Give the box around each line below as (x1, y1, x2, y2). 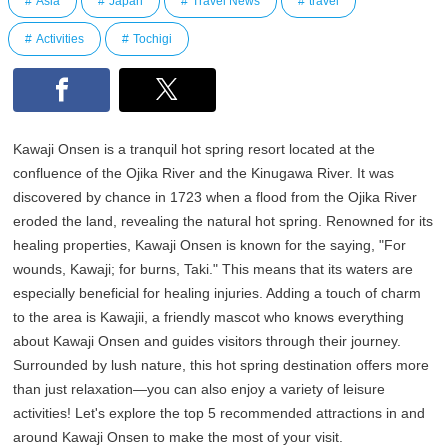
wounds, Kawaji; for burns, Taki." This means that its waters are (13, 261, 414, 278)
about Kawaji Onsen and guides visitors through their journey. (13, 333, 402, 350)
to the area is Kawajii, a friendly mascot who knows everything (13, 309, 405, 326)
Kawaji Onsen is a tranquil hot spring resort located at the (13, 141, 376, 158)
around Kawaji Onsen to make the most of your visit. (13, 429, 344, 446)
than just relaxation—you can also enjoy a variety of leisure (13, 381, 386, 398)
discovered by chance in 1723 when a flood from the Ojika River (13, 189, 418, 206)
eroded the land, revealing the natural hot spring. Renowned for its (13, 213, 434, 230)
